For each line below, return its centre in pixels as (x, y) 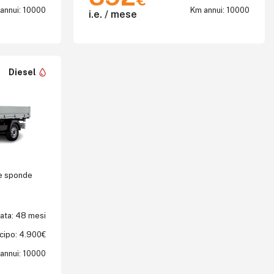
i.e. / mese (113, 14)
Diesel (22, 72)
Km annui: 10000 (220, 10)
